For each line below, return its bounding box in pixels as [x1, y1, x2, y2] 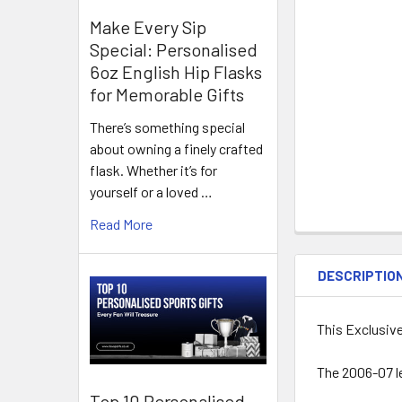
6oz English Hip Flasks [90, 61, 262, 83]
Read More [90, 215, 153, 233]
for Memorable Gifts [90, 83, 244, 106]
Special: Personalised [90, 39, 258, 61]
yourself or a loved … [90, 183, 213, 201]
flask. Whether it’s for [90, 162, 217, 179]
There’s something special [90, 118, 245, 136]
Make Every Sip [90, 16, 206, 39]
